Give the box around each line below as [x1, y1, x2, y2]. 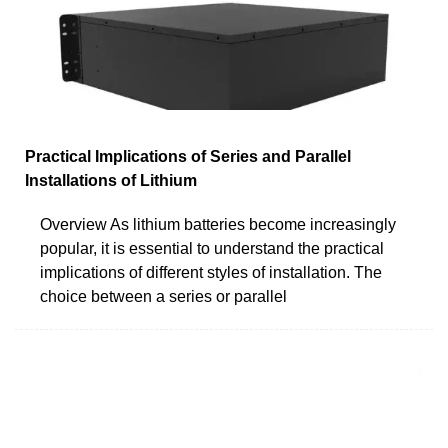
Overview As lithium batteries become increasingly [40, 215, 396, 233]
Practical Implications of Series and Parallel [25, 147, 351, 165]
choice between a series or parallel [40, 287, 287, 305]
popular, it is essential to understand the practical [40, 239, 384, 257]
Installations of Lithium [25, 171, 197, 189]
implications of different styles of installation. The [40, 263, 382, 281]
